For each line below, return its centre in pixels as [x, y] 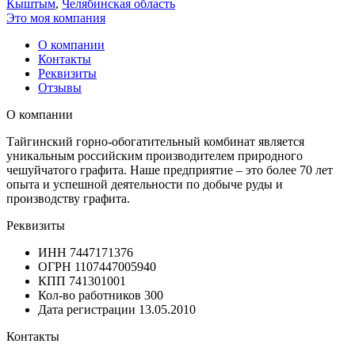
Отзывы [60, 87]
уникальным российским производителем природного [155, 155]
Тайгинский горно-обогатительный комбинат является [155, 141]
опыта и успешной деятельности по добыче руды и [145, 184]
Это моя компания [56, 17]
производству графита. [68, 198]
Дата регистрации [87, 309]
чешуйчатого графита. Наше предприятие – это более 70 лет [170, 170]
